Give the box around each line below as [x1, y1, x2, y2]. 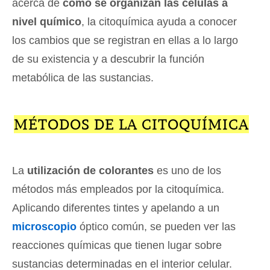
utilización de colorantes [27, 165, 154, 177]
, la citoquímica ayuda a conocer [81, 16, 237, 28]
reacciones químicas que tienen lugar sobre [12, 239, 222, 252]
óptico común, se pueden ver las [77, 221, 236, 233]
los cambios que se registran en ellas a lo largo [12, 34, 238, 47]
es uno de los [154, 165, 221, 177]
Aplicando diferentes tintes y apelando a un [12, 202, 219, 215]
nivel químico [12, 16, 81, 28]
